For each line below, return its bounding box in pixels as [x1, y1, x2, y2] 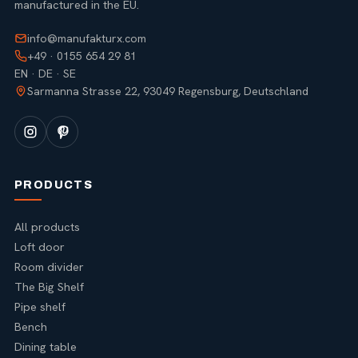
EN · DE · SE [14, 66, 76, 81]
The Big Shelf [14, 278, 84, 294]
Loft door [14, 238, 65, 254]
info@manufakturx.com [27, 30, 146, 46]
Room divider [14, 258, 84, 274]
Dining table [14, 338, 77, 354]
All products [14, 218, 80, 234]
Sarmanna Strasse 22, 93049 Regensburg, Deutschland [27, 83, 308, 98]
